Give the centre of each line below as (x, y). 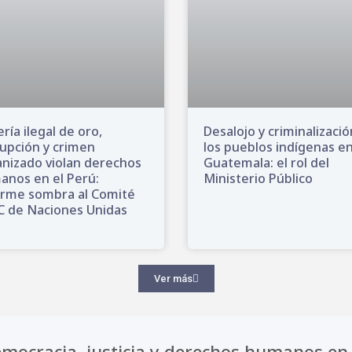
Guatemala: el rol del (266, 163)
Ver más (173, 279)
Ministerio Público (258, 179)
